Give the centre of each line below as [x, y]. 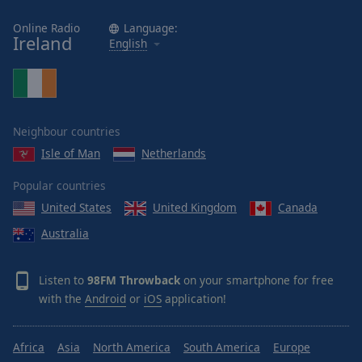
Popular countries [59, 185]
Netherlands [174, 153]
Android [105, 298]
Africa [29, 347]
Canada [298, 207]
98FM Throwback [134, 280]
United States [76, 207]
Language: [151, 27]
